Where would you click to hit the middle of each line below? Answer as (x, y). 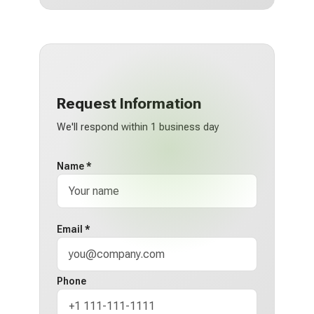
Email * (74, 230)
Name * (74, 166)
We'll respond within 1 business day (138, 128)
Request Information (129, 103)
